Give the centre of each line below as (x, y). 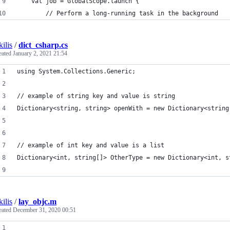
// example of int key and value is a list (91, 145)
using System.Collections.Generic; (76, 71)
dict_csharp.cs (43, 45)
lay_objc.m (37, 202)
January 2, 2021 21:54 (40, 53)
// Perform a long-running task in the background (118, 13)
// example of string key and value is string (96, 96)
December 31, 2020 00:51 (44, 210)
